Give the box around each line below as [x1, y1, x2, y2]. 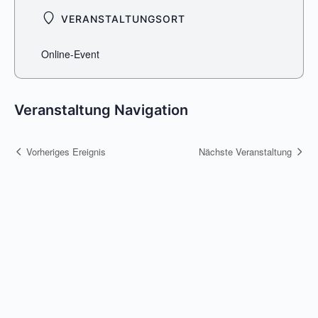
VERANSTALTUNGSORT [57, 13, 186, 26]
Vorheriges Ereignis [26, 144, 106, 158]
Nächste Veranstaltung [199, 144, 292, 158]
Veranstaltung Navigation [14, 102, 188, 119]
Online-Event [41, 47, 100, 62]
